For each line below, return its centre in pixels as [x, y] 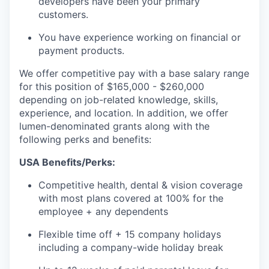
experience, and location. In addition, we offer [124, 113]
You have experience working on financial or [140, 37]
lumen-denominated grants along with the [114, 126]
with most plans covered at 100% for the [131, 198]
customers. [63, 14]
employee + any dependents [103, 211]
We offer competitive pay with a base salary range [134, 73]
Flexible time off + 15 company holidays [130, 234]
